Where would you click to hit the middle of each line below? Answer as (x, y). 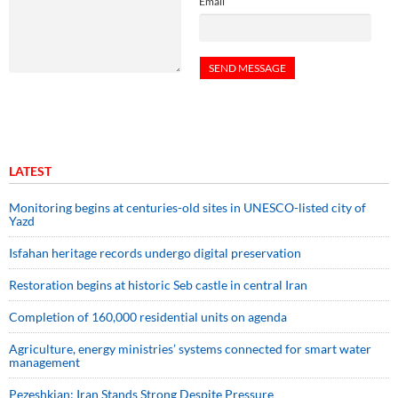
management (44, 362)
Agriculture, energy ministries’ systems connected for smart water (190, 349)
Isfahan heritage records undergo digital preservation (155, 253)
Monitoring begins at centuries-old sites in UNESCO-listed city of (187, 208)
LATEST (30, 171)
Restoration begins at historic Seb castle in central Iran (158, 285)
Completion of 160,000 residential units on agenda (148, 317)
